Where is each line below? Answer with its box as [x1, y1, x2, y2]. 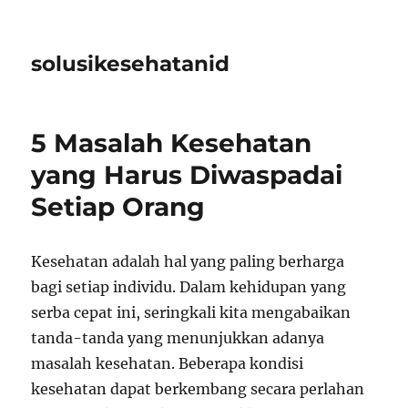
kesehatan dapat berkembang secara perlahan [31, 380, 365, 398]
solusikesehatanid [31, 51, 230, 76]
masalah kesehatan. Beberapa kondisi [31, 354, 304, 372]
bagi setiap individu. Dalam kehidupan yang [31, 278, 347, 296]
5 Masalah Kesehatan [31, 127, 312, 158]
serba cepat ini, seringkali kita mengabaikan [31, 303, 352, 321]
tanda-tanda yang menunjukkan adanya [31, 329, 325, 347]
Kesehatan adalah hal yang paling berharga [31, 252, 345, 270]
